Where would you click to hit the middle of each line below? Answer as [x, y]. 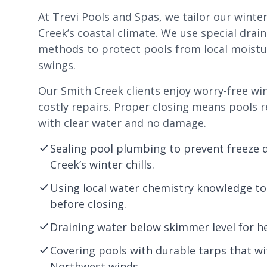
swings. [57, 65]
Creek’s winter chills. [102, 164]
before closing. [88, 204]
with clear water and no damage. [122, 123]
